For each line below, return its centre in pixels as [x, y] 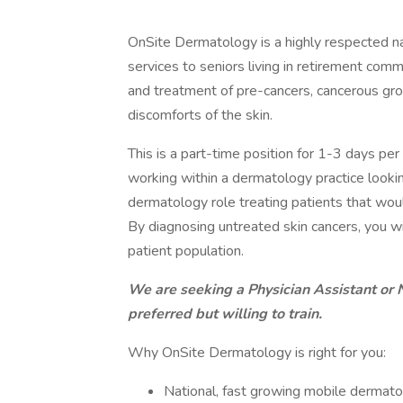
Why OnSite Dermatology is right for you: [257, 353]
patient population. [188, 251]
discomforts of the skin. [200, 115]
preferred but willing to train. [227, 314]
